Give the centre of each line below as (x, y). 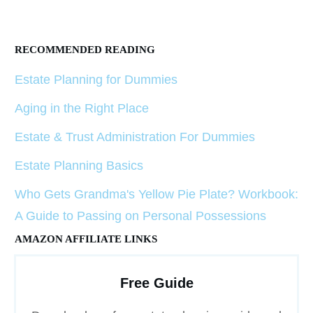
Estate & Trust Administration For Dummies (135, 137)
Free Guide (156, 283)
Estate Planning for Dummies (96, 80)
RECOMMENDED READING (85, 50)
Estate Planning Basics (79, 166)
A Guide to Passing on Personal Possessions (140, 216)
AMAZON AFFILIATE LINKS (86, 239)
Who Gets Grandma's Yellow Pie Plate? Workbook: (156, 195)
